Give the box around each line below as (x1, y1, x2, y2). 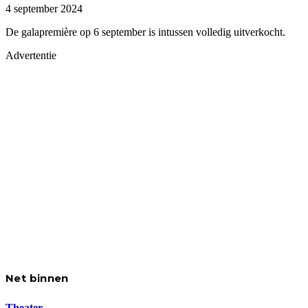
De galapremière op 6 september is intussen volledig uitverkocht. (5, 25, 285, 38)
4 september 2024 (5, 2, 82, 14)
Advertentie (5, 49, 56, 61)
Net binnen (5, 271, 69, 285)
